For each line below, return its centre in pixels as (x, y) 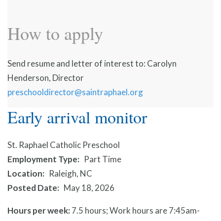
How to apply (55, 33)
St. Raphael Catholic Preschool (64, 145)
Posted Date (32, 188)
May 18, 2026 (89, 188)
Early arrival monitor (77, 117)
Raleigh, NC (70, 174)
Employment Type (42, 159)
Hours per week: (39, 211)
